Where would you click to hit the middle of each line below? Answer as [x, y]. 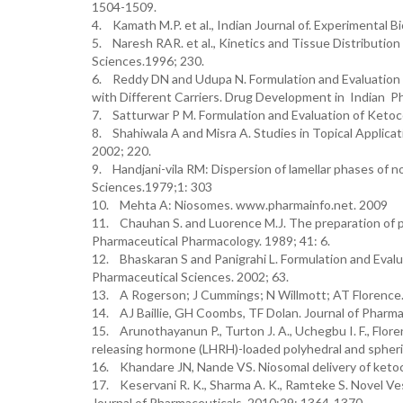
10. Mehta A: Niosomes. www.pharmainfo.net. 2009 [240, 205]
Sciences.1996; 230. [148, 61]
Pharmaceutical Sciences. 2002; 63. [190, 277]
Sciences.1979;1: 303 [152, 187]
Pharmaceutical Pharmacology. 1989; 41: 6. [211, 241]
